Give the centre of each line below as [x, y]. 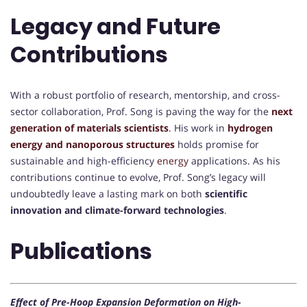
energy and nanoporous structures [93, 144]
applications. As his [234, 160]
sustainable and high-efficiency [84, 160]
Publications [81, 251]
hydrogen [250, 127]
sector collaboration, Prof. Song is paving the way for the [141, 111]
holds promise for [217, 144]
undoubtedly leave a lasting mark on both [108, 193]
